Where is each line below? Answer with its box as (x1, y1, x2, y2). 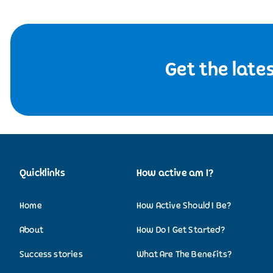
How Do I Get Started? (136, 224, 225, 236)
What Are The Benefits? (136, 248, 232, 260)
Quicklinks (19, 166, 65, 180)
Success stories (19, 248, 83, 260)
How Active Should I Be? (136, 199, 232, 211)
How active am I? (136, 166, 213, 180)
